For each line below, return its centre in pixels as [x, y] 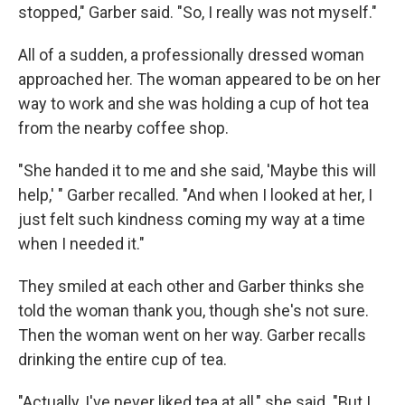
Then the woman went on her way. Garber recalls [192, 335]
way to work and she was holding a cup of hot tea [193, 104]
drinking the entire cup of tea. [122, 359]
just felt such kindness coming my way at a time [192, 219]
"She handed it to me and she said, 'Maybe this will [197, 170]
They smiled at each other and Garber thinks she [191, 286]
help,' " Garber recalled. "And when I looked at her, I [195, 195]
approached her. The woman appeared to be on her [199, 79]
